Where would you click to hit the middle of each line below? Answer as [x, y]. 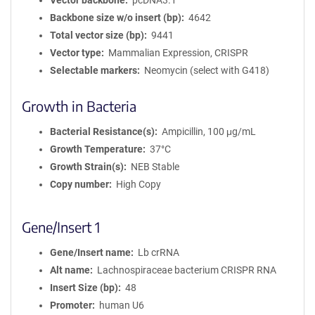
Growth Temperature [96, 149]
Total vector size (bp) [97, 35]
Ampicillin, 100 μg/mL [208, 131]
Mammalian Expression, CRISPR [178, 53]
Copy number [79, 184]
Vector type [76, 53]
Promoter [71, 305]
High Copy [138, 184]
